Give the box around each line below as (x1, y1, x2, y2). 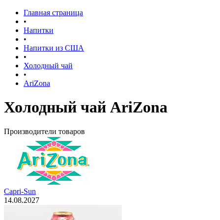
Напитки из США (24, 44, 84, 52)
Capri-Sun (4, 187, 36, 195)
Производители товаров (4, 127, 85, 136)
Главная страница (24, 8, 83, 17)
